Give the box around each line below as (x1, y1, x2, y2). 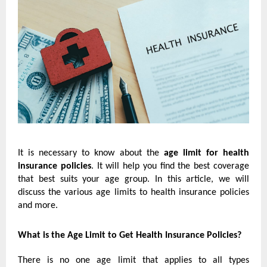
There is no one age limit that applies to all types (18, 256, 249, 266)
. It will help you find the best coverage (91, 162, 250, 172)
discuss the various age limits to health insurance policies (18, 188, 249, 198)
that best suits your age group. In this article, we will (18, 175, 249, 185)
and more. (18, 201, 58, 211)
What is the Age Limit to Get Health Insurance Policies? (18, 231, 241, 241)
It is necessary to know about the (18, 148, 159, 159)
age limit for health (159, 148, 250, 159)
